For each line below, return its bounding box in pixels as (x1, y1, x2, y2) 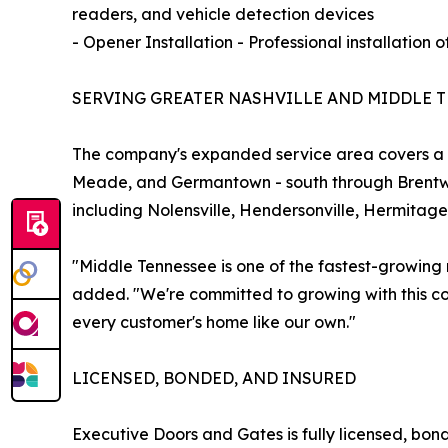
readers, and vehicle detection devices (72, 3, 374, 24)
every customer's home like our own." (72, 311, 356, 332)
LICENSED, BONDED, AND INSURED (72, 367, 356, 388)
